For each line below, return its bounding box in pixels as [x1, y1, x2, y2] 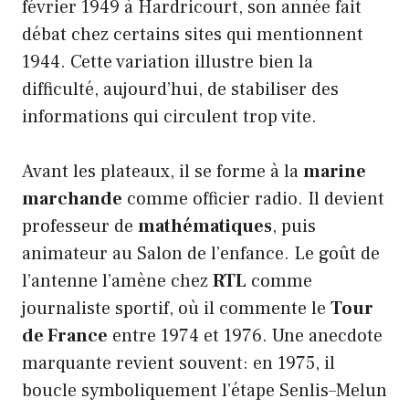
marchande [22, 186, 122, 211]
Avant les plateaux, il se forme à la [22, 159, 303, 184]
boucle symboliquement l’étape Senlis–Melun [22, 378, 387, 403]
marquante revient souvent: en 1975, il [22, 351, 335, 375]
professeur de [22, 214, 138, 238]
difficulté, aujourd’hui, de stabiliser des [22, 77, 339, 101]
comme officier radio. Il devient [122, 186, 384, 211]
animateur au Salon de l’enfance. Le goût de [22, 241, 380, 266]
